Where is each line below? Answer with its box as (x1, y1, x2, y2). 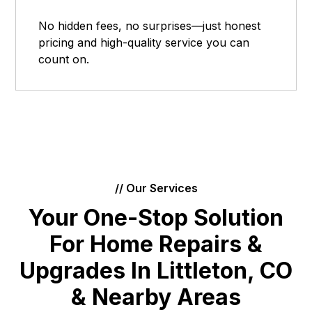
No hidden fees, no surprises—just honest (38, 19, 261, 33)
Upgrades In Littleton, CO (19, 257, 292, 285)
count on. (38, 52, 90, 67)
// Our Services (114, 181, 198, 196)
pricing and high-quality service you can (38, 36, 250, 50)
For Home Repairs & (49, 231, 263, 258)
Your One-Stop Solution (29, 204, 283, 232)
